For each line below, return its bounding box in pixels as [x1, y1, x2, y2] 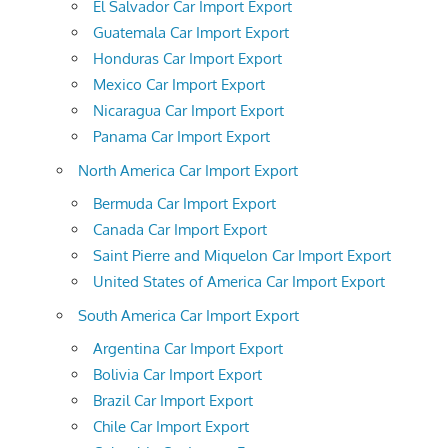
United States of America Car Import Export [93, 272, 385, 292]
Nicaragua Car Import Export [93, 101, 284, 121]
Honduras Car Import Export [93, 49, 282, 69]
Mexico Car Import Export [93, 75, 265, 95]
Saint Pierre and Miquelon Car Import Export [93, 246, 391, 266]
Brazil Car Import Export [93, 391, 253, 411]
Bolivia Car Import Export [93, 365, 262, 385]
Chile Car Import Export [93, 417, 249, 437]
